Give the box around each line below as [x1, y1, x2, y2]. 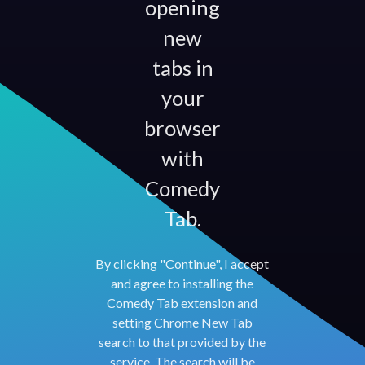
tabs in [152, 55, 213, 80]
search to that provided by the [99, 334, 266, 350]
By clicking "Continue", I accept [95, 256, 270, 271]
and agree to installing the [111, 275, 254, 291]
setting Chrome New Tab [112, 314, 253, 330]
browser [144, 116, 221, 140]
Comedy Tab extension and [107, 295, 258, 310]
